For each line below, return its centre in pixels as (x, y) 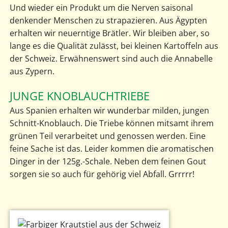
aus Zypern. (32, 72)
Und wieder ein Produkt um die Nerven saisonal (101, 8)
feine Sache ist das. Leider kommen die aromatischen (111, 149)
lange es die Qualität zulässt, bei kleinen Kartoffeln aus (114, 46)
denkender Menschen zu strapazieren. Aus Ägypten (108, 21)
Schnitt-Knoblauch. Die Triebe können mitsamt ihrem (111, 123)
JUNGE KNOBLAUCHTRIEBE (79, 96)
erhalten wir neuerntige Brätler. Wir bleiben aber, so (109, 33)
